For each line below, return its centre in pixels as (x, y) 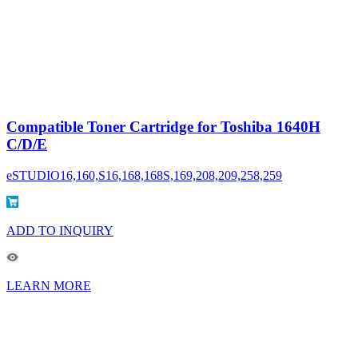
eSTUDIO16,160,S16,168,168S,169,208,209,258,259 (144, 175)
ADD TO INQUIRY (60, 230)
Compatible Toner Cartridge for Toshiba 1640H (163, 126)
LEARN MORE (49, 285)
